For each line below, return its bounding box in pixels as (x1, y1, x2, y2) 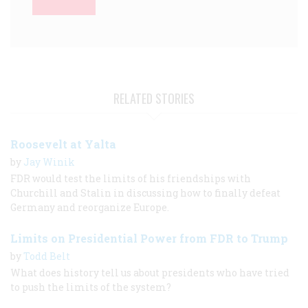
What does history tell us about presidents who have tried (10, 265, 289, 279)
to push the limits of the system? (10, 280, 171, 294)
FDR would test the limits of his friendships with (10, 171, 251, 185)
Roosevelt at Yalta (10, 136, 116, 151)
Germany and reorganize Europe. (10, 200, 169, 214)
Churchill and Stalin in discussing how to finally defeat (10, 186, 280, 199)
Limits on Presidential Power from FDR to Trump (10, 230, 288, 245)
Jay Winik (23, 155, 75, 168)
